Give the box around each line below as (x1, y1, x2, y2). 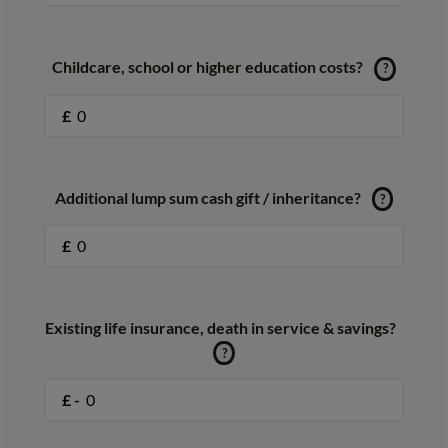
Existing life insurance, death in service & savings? (44, 317, 396, 337)
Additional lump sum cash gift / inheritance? (54, 187, 361, 207)
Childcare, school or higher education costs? (52, 57, 364, 77)
